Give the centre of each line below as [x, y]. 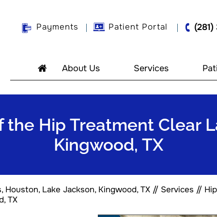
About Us [81, 68]
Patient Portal [138, 27]
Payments [57, 27]
